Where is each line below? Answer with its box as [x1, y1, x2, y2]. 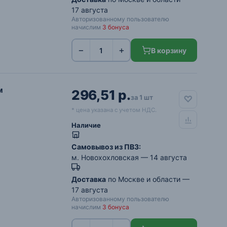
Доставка [71, 175, 106, 183]
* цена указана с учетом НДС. [71, 106, 157, 113]
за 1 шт [130, 93, 153, 101]
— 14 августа [139, 153, 187, 162]
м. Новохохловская [71, 153, 139, 162]
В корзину [150, 46, 186, 55]
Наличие [71, 121, 101, 129]
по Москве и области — [106, 175, 190, 183]
